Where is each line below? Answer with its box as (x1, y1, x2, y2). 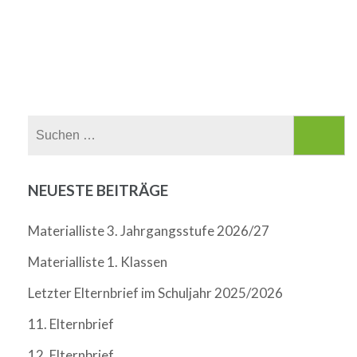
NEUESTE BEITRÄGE (28, 181, 168, 199)
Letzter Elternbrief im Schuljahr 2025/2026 (28, 284, 283, 301)
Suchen (217, 116, 264, 134)
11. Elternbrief (28, 316, 114, 332)
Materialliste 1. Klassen (28, 253, 167, 270)
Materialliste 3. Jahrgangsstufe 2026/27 (28, 222, 269, 239)
